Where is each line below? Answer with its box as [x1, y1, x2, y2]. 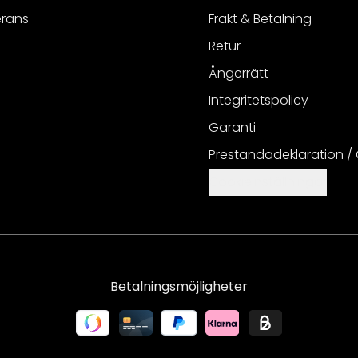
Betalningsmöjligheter [110, 277, 248, 296]
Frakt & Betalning [209, 10, 312, 28]
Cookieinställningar [209, 173, 327, 191]
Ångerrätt [209, 64, 268, 82]
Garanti [209, 118, 256, 137]
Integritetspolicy [209, 91, 308, 109]
